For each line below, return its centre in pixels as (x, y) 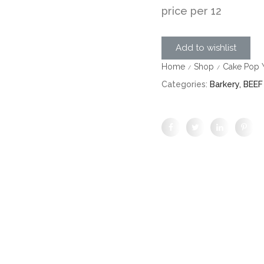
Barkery (225, 85)
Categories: (184, 85)
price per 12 (192, 11)
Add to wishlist (206, 48)
